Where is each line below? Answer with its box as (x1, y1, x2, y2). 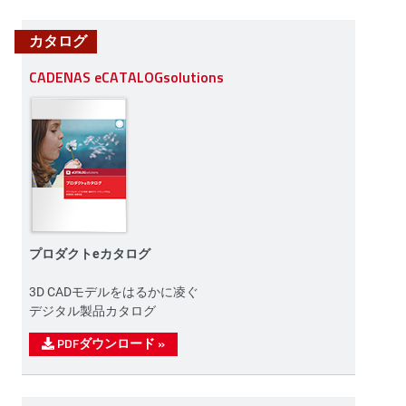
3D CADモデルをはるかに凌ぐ (29, 282, 198, 300)
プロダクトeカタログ (29, 244, 150, 262)
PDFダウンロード (57, 333, 155, 352)
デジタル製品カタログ (29, 301, 156, 319)
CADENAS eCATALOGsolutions (29, 65, 224, 87)
